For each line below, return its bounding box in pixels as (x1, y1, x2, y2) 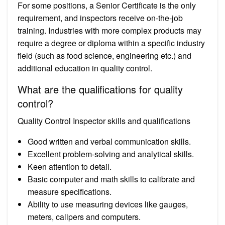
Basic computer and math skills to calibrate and (28, 173, 195, 185)
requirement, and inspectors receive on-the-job (18, 12, 183, 24)
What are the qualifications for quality (18, 81, 183, 96)
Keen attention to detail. (28, 160, 111, 172)
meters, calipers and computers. (28, 210, 141, 222)
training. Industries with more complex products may (18, 24, 201, 36)
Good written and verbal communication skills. (28, 135, 191, 147)
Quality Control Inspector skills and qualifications (18, 115, 190, 127)
